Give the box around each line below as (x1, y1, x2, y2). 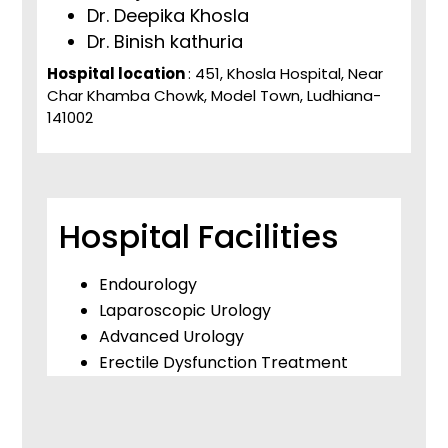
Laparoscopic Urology (99, 299, 271, 323)
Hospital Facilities (59, 214, 339, 260)
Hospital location (47, 62, 188, 84)
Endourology (99, 273, 197, 297)
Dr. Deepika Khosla (87, 2, 249, 28)
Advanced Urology (99, 325, 244, 349)
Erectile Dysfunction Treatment (99, 351, 348, 375)
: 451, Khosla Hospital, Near (188, 62, 383, 84)
